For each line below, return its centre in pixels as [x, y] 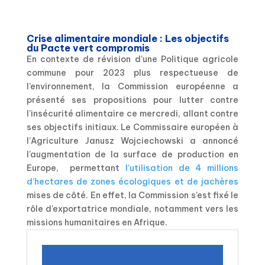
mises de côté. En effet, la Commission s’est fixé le [132, 195]
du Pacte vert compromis [88, 48]
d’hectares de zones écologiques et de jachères [132, 181]
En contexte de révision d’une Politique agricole [132, 59]
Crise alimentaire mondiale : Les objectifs [127, 38]
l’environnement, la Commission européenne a [132, 86]
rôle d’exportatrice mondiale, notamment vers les [132, 209]
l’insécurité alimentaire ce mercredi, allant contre [132, 113]
